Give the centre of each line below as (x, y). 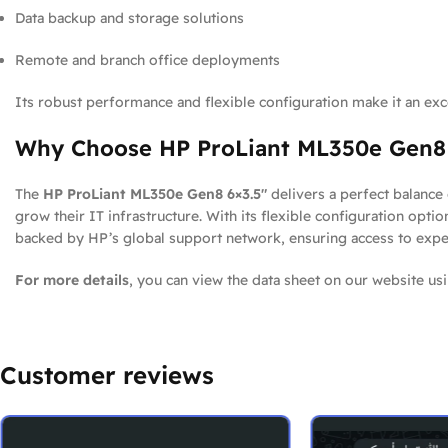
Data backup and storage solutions (129, 18)
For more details (72, 280)
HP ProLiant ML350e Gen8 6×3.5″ (155, 194)
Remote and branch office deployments (147, 60)
